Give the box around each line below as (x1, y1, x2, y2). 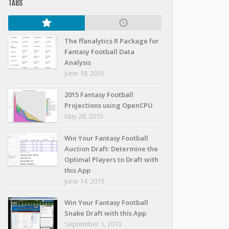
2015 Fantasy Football (64, 90, 133, 99)
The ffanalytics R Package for (64, 36, 159, 45)
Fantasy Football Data (64, 47, 134, 56)
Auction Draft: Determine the (64, 144, 158, 153)
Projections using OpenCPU (64, 101, 153, 110)
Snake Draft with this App (64, 209, 146, 218)
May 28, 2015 (64, 111, 103, 121)
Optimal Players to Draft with (64, 155, 158, 164)
